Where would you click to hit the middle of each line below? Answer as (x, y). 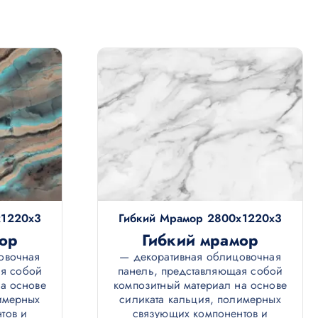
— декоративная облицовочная (200, 257)
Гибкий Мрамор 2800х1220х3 (200, 219)
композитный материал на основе (200, 285)
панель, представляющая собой (200, 271)
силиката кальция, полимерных (200, 300)
